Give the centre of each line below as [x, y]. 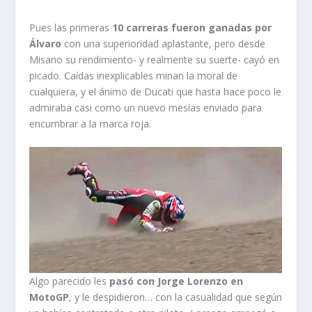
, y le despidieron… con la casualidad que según [176, 297]
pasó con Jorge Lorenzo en [177, 281]
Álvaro [46, 43]
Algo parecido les [70, 281]
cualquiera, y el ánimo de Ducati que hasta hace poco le [156, 91]
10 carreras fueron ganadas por [192, 27]
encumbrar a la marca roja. [91, 123]
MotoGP [49, 297]
